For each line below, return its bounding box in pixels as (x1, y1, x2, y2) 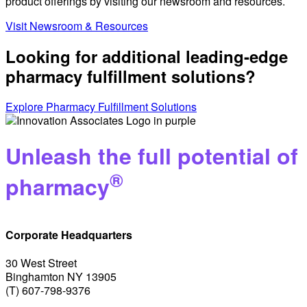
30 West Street (5, 254, 77, 271)
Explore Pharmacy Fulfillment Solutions (5, 99, 197, 115)
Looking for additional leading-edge (5, 45, 288, 69)
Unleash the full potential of (5, 139, 298, 171)
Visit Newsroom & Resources (5, 18, 148, 34)
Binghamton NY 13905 (5, 268, 116, 284)
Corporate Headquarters (5, 227, 132, 243)
